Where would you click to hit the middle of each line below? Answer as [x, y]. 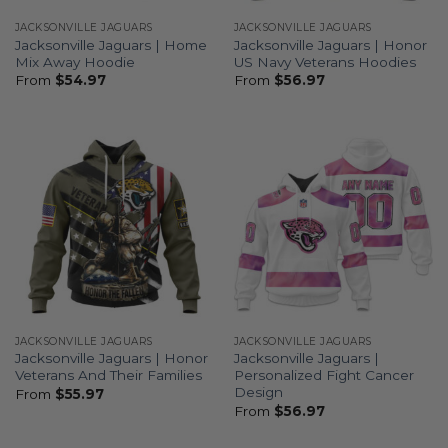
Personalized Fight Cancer [323, 375]
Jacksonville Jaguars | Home [110, 44]
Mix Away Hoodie [74, 61]
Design [258, 392]
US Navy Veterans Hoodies [324, 61]
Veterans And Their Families [108, 375]
